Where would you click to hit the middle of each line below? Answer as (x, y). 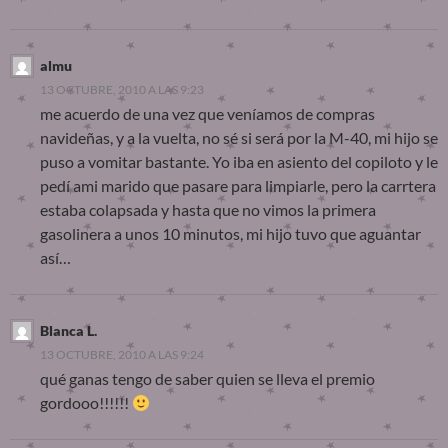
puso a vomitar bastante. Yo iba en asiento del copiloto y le (239, 162)
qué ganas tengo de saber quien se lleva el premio (207, 379)
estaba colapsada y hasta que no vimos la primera (208, 210)
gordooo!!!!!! (86, 403)
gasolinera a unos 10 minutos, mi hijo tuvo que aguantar (230, 234)
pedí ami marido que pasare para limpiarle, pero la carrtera (238, 186)
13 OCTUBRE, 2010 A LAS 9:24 (122, 355)
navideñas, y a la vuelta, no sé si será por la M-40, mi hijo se (239, 138)
